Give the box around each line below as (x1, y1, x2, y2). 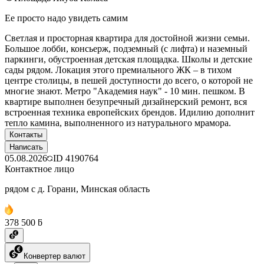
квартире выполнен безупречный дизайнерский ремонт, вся (5, 96, 247, 107)
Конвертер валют (24, 251, 85, 260)
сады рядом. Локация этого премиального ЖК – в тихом (5, 64, 232, 75)
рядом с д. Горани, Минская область (5, 183, 150, 194)
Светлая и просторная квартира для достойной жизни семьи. (5, 32, 250, 43)
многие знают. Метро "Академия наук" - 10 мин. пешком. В (5, 85, 245, 96)
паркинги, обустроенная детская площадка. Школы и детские (5, 54, 252, 64)
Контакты (9, 130, 42, 139)
